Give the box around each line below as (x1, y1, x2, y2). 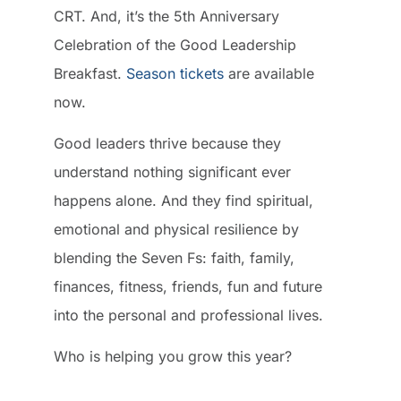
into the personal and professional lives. (54, 305, 323, 324)
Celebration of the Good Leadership (54, 35, 296, 54)
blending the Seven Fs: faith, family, (54, 248, 294, 267)
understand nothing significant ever (54, 162, 291, 181)
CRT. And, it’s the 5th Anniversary (54, 6, 279, 25)
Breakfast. (54, 64, 126, 82)
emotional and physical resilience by (54, 219, 299, 238)
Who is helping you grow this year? (54, 347, 292, 366)
